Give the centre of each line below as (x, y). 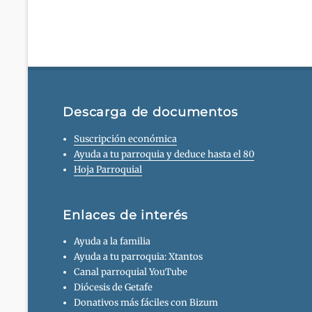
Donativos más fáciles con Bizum (146, 302)
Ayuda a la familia (112, 241)
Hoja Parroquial (108, 169)
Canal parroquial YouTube (131, 272)
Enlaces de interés (126, 215)
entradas (99, 12)
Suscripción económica (126, 139)
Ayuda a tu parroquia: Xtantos (139, 256)
